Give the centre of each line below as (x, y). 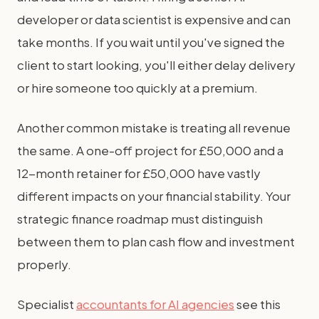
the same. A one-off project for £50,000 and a (150, 150)
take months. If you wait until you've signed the (151, 42)
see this (257, 304)
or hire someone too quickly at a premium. (137, 88)
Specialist (47, 304)
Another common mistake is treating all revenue (154, 127)
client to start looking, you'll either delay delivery (156, 65)
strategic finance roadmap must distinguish (140, 219)
